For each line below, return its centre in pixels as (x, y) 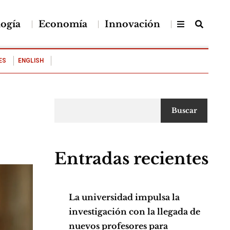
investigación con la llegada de (135, 212)
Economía (63, 24)
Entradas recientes (131, 159)
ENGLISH (31, 61)
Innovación (132, 24)
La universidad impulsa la (124, 197)
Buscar (184, 111)
